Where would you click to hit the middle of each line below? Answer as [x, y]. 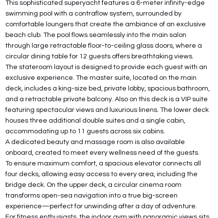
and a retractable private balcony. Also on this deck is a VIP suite [107, 99]
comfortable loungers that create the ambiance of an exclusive [106, 24]
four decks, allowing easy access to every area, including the [102, 174]
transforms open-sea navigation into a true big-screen [92, 195]
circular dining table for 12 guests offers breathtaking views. [100, 56]
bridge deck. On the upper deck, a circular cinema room [94, 185]
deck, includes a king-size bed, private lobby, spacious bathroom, [108, 88]
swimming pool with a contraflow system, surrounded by [94, 13]
